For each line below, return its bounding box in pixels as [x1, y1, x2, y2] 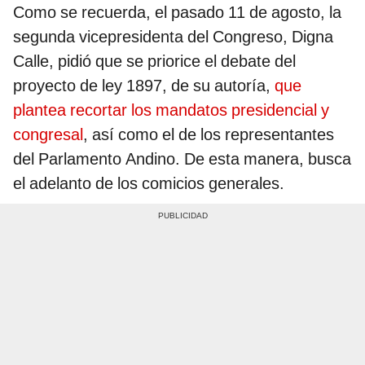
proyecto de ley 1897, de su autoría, [13, 76, 275, 96]
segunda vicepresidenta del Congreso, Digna [13, 27, 333, 47]
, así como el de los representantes [83, 125, 334, 145]
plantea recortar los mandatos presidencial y [13, 100, 329, 121]
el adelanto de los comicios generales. [13, 174, 284, 194]
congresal [13, 125, 83, 145]
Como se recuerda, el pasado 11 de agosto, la [13, 2, 341, 23]
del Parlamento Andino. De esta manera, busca [13, 149, 351, 169]
